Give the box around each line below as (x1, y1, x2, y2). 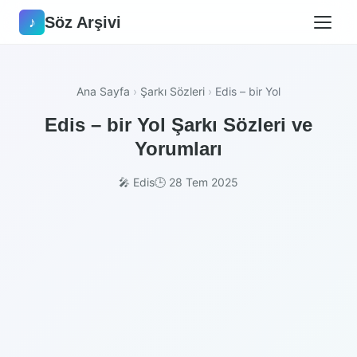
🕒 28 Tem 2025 (155, 175, 238, 189)
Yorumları (135, 138, 222, 159)
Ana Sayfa (76, 84, 130, 98)
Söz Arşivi (45, 13, 121, 31)
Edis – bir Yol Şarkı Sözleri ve (45, 114, 312, 135)
